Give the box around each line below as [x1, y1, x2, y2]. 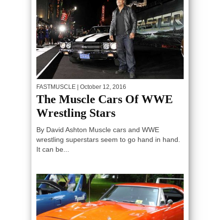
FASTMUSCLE [36, 83, 76, 90]
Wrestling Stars [36, 106, 115, 119]
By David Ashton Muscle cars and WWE [36, 125, 159, 134]
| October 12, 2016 [76, 83, 126, 90]
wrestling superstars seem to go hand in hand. [36, 135, 180, 143]
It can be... [36, 145, 69, 153]
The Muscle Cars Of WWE [36, 92, 173, 106]
